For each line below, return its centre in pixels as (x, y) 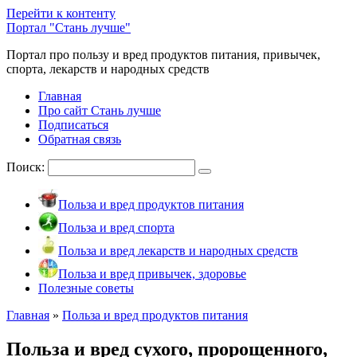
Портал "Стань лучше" (69, 27)
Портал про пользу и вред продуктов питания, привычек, (163, 55)
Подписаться (73, 125)
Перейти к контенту (61, 13)
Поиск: (27, 167)
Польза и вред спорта (116, 228)
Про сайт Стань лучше (100, 110)
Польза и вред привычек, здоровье (152, 274)
